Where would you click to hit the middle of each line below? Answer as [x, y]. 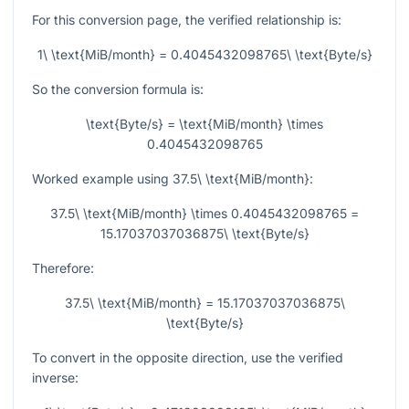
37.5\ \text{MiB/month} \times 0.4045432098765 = [204, 214]
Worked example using [102, 179]
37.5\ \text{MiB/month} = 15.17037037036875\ [204, 303]
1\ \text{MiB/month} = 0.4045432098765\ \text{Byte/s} [204, 55]
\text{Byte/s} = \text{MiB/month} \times [204, 124]
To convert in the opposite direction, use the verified [188, 358]
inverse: [55, 378]
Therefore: [63, 268]
